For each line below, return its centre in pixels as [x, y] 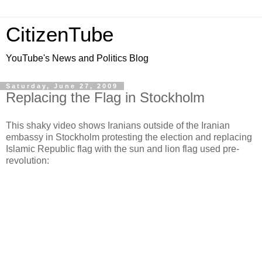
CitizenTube [60, 35]
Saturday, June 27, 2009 [62, 86]
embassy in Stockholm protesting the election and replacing [129, 137]
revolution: [27, 160]
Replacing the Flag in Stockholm [105, 97]
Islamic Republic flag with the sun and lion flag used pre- [123, 149]
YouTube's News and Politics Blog [77, 58]
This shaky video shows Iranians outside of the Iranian [118, 125]
